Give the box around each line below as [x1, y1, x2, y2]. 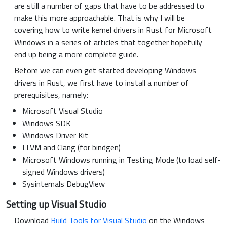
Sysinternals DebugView [22, 177, 105, 190]
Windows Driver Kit [22, 129, 88, 141]
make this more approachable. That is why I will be [14, 11, 185, 24]
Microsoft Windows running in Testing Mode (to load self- [22, 153, 221, 166]
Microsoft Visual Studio [22, 104, 103, 117]
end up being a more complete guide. [14, 48, 138, 60]
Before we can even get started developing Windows [14, 64, 196, 77]
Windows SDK [22, 117, 71, 129]
